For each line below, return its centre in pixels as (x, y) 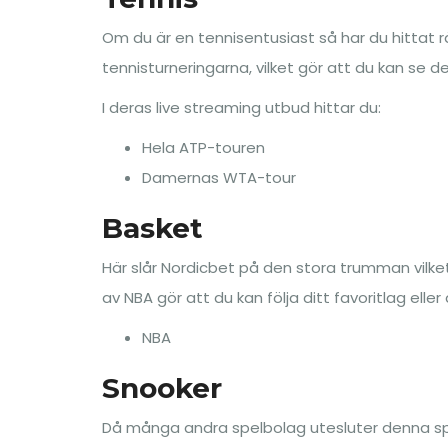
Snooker (162, 388)
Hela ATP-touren (203, 147)
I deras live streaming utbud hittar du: (241, 107)
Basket (152, 228)
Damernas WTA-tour (219, 177)
